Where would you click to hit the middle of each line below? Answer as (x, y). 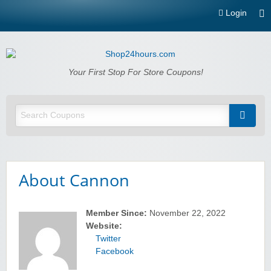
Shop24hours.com (64, 70)
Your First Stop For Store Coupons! (135, 72)
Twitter (108, 238)
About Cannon (74, 180)
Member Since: (116, 213)
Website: (104, 226)
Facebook (115, 251)
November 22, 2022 (186, 213)
